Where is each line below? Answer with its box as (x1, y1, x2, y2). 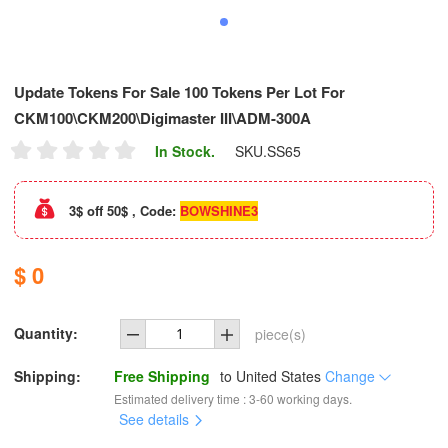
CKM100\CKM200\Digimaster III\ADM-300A (14, 107, 311, 129)
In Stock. (155, 141, 215, 161)
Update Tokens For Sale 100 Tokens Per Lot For (14, 81, 345, 103)
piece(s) (254, 324, 306, 344)
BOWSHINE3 (180, 201, 258, 220)
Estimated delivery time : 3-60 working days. (114, 390, 353, 407)
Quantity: (14, 323, 78, 343)
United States (236, 366, 322, 386)
